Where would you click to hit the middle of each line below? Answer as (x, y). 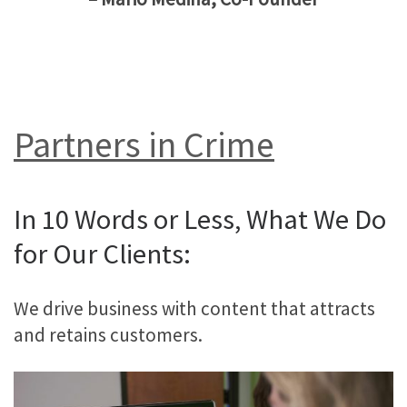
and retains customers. (108, 334)
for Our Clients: (102, 254)
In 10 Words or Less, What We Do (200, 219)
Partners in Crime (144, 144)
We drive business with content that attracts (194, 308)
